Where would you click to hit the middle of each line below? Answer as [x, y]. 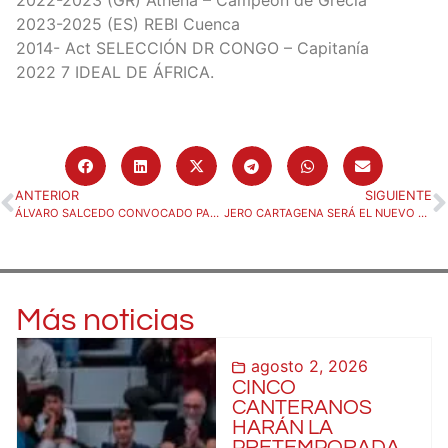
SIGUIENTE [398, 196]
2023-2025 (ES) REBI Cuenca [128, 23]
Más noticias [105, 321]
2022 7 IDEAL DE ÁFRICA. [115, 71]
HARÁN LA [282, 428]
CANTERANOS [301, 408]
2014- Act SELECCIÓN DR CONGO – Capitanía [192, 47]
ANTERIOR [47, 196]
